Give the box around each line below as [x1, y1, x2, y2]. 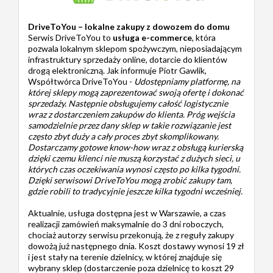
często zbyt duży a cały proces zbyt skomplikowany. [28, 130, 219, 141]
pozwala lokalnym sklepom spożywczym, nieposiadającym [28, 43, 242, 54]
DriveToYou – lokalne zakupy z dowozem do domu [28, 21, 230, 32]
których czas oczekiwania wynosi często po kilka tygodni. [28, 163, 241, 174]
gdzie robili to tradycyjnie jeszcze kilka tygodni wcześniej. [28, 185, 243, 196]
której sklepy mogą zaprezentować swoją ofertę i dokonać [28, 87, 244, 97]
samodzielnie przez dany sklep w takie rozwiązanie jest [28, 119, 231, 130]
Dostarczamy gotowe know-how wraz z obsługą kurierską [28, 141, 243, 152]
